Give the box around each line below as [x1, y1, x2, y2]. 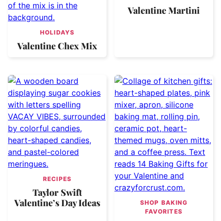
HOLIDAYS [39, 28, 75, 36]
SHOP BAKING [140, 198, 188, 206]
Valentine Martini [128, 4, 200, 16]
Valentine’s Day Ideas [14, 196, 100, 209]
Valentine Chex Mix [17, 39, 97, 52]
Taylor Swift [33, 186, 82, 198]
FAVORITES [145, 207, 183, 215]
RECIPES [42, 175, 72, 183]
